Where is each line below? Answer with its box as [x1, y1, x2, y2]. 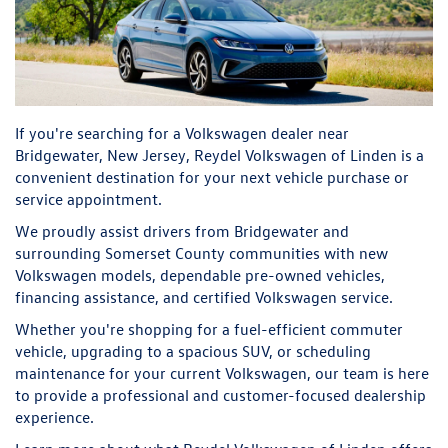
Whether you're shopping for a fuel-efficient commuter [15, 318, 403, 339]
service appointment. [15, 188, 162, 209]
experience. [15, 406, 94, 427]
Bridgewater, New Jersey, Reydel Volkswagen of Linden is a [15, 144, 424, 165]
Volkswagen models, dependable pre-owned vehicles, [15, 264, 385, 285]
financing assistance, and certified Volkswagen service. [15, 286, 393, 307]
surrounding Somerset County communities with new [15, 242, 388, 263]
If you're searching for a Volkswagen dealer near [15, 122, 349, 143]
